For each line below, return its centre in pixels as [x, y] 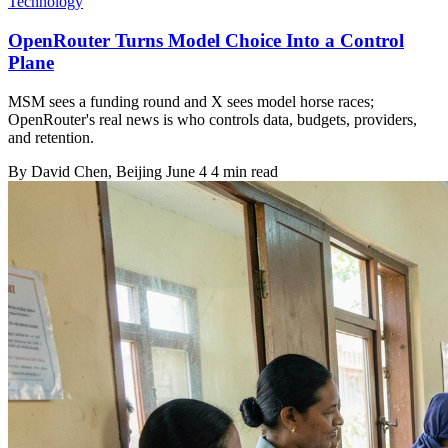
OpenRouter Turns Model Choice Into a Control [206, 41]
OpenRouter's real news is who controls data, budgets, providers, [212, 119]
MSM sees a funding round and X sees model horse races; [191, 101]
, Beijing [137, 171]
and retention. [51, 137]
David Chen [69, 171]
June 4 [186, 171]
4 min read [244, 171]
